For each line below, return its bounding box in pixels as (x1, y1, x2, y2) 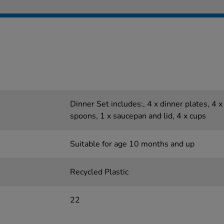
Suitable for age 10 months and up (69, 138, 194, 149)
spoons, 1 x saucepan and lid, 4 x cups (69, 110, 206, 121)
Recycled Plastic (69, 166, 128, 177)
